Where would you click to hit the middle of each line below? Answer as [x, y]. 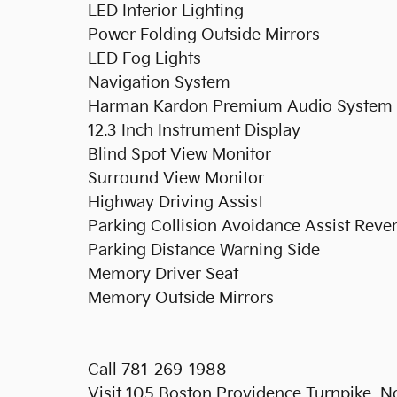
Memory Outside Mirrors [181, 298]
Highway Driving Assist [175, 202]
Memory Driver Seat [163, 274]
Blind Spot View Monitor [179, 154]
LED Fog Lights [144, 58]
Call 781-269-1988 [157, 370]
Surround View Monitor [176, 178]
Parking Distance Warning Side [204, 250]
